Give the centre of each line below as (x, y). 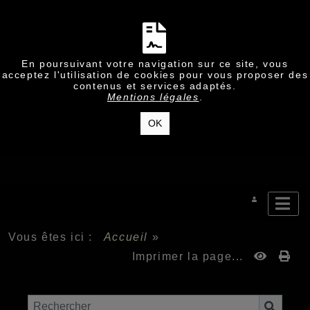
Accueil (126, 237)
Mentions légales (153, 97)
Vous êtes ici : (55, 237)
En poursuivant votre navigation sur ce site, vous (155, 64)
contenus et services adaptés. (155, 86)
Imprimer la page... (188, 256)
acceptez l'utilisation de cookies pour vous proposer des (155, 75)
